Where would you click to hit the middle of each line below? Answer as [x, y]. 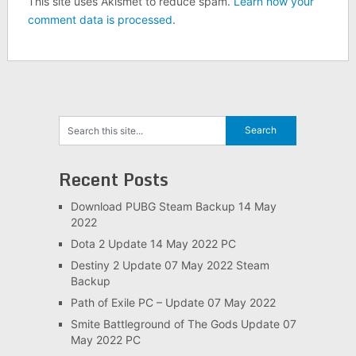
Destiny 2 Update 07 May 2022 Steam [170, 265]
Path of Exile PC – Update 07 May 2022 [173, 302]
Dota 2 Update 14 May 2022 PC [153, 243]
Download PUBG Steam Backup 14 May [173, 206]
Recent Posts [113, 179]
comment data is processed [100, 19]
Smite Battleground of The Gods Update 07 [183, 323]
